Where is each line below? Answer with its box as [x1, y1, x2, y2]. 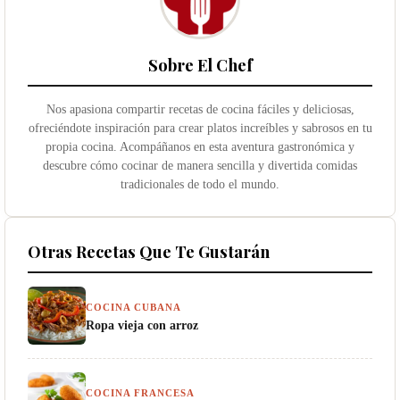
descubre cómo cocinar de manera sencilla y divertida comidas [43, 157, 357, 172]
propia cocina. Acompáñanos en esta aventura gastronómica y [46, 138, 354, 154]
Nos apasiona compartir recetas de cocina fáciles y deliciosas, [46, 101, 354, 116]
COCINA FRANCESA [86, 387, 195, 398]
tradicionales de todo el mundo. [121, 176, 279, 191]
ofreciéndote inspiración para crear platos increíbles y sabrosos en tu [28, 120, 372, 135]
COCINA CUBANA [86, 301, 181, 312]
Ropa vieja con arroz [86, 317, 198, 332]
